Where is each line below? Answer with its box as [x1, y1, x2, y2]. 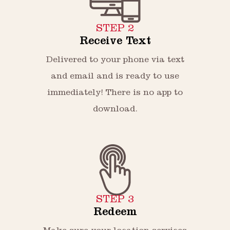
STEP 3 [96, 195, 134, 206]
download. [92, 105, 138, 114]
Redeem [93, 207, 137, 219]
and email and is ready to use [51, 72, 179, 82]
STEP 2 [96, 24, 134, 35]
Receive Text [80, 36, 150, 48]
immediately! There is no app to [47, 89, 183, 98]
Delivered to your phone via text [46, 56, 184, 65]
